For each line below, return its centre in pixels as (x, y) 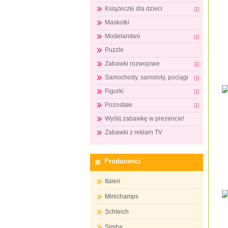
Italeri (112, 181)
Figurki (114, 91)
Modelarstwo (123, 36)
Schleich (117, 212)
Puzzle (114, 50)
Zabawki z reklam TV (134, 132)
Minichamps (122, 196)
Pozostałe (119, 105)
